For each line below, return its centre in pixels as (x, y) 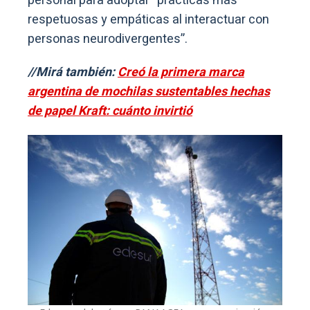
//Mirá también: (73, 73)
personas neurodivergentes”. (108, 39)
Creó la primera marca (181, 73)
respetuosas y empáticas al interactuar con (148, 20)
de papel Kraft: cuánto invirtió (110, 111)
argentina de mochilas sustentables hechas (149, 92)
